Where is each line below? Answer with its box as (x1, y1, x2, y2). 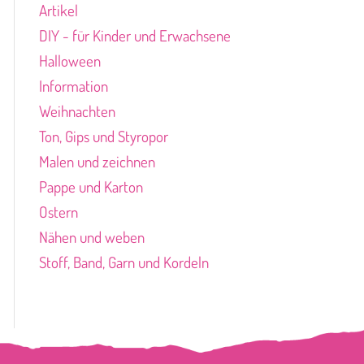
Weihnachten (38, 101, 115, 121)
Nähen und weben (38, 227, 145, 247)
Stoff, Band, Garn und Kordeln (38, 252, 209, 272)
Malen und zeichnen (38, 151, 155, 171)
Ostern (38, 201, 78, 222)
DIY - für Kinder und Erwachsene (38, 25, 231, 45)
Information (38, 76, 108, 96)
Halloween (38, 50, 101, 71)
